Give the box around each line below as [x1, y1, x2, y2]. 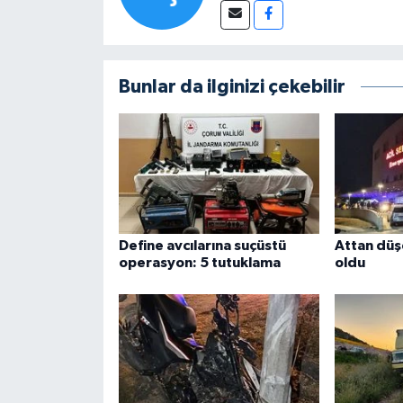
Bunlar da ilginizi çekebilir [118, 76, 345, 96]
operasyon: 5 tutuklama [118, 255, 281, 270]
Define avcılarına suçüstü [118, 237, 286, 253]
